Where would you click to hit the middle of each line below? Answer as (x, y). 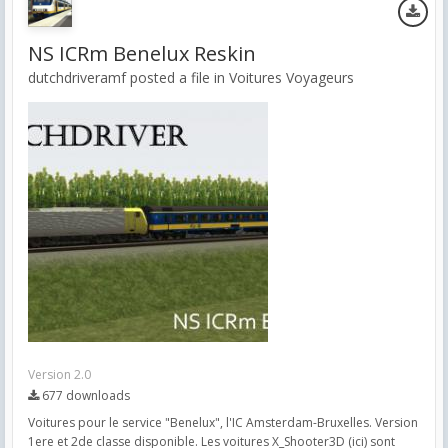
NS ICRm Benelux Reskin (142, 53)
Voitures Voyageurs (291, 77)
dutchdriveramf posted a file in (128, 77)
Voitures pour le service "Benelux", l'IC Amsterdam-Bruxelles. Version (223, 422)
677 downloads (84, 395)
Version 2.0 (59, 374)
